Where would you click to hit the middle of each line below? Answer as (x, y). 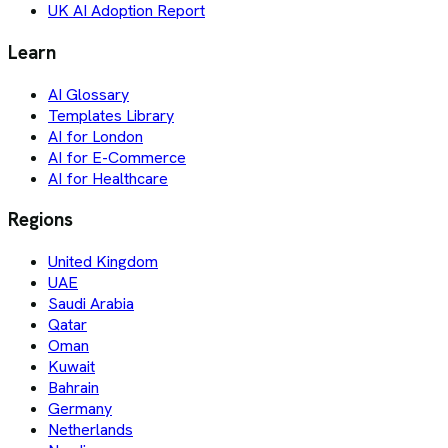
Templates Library (111, 115)
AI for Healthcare (108, 178)
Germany (80, 409)
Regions (40, 220)
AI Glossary (88, 94)
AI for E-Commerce (117, 157)
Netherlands (90, 430)
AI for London (95, 136)
